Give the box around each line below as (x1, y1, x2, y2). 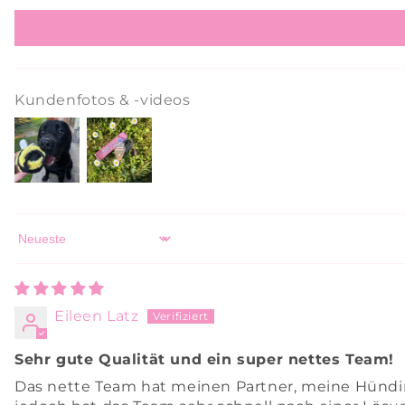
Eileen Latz (54, 307, 139, 325)
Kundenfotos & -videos (14, 91, 191, 108)
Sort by (14, 238, 70, 256)
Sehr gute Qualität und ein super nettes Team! (14, 351, 394, 368)
